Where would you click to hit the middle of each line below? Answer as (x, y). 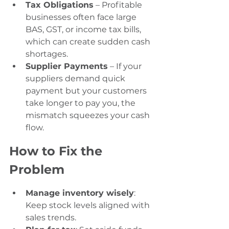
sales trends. (51, 218)
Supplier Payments (67, 66)
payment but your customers (87, 91)
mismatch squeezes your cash (89, 116)
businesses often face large (82, 17)
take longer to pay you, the (82, 103)
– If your (126, 66)
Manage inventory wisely (80, 193)
